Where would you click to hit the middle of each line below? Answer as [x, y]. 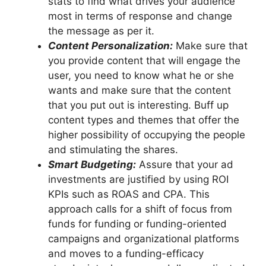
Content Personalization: [110, 46]
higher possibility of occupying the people [147, 135]
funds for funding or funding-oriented [137, 224]
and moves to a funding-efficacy [126, 254]
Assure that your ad [186, 165]
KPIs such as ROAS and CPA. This [129, 194]
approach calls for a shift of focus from [140, 209]
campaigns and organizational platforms [144, 239]
